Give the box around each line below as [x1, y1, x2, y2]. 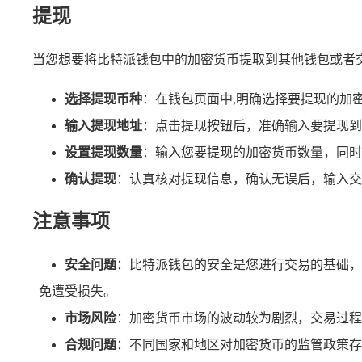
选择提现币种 [65, 92, 142, 107]
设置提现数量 [65, 145, 142, 160]
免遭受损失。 [39, 284, 116, 299]
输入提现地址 [65, 119, 142, 133]
